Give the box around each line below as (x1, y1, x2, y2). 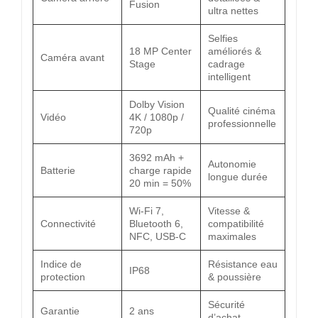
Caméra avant (40, 51, 104, 63)
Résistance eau (208, 258, 278, 270)
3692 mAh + (129, 151, 184, 163)
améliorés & (208, 45, 261, 57)
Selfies (208, 32, 238, 44)
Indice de (40, 258, 82, 270)
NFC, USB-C (129, 230, 186, 242)
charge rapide (129, 164, 192, 176)
